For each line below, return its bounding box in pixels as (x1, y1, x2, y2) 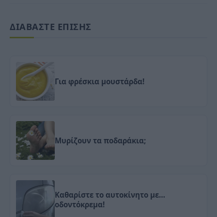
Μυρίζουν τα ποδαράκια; (55, 136, 146, 146)
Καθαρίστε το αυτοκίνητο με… (55, 190, 165, 200)
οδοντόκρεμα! (55, 200, 105, 210)
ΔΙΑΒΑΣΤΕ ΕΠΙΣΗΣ (10, 20, 92, 33)
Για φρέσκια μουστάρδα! (55, 77, 144, 87)
